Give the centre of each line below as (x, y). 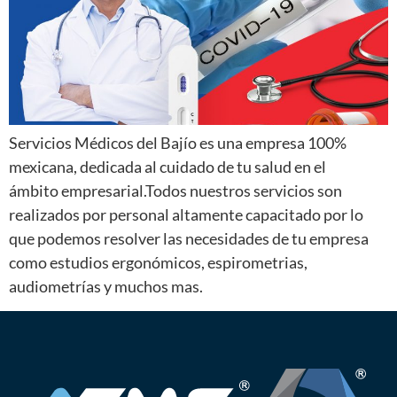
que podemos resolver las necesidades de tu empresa (189, 238)
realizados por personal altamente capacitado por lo (186, 214)
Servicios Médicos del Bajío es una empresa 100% (178, 142)
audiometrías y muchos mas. (107, 286)
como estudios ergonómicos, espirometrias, (158, 262)
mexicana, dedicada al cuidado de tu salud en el (167, 166)
